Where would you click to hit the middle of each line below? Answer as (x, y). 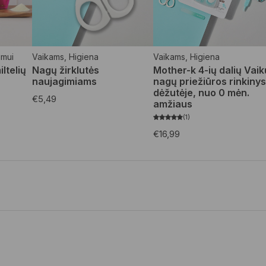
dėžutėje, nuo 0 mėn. (202, 92)
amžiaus (173, 104)
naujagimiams (64, 81)
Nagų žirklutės (65, 70)
